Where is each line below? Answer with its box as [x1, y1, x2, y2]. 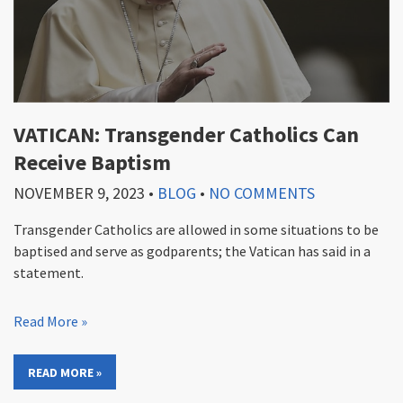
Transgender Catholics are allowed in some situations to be [13, 219, 379, 238]
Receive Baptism [13, 148, 171, 176]
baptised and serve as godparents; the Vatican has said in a [13, 241, 371, 260]
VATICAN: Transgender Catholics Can [13, 120, 359, 148]
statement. [13, 263, 84, 282]
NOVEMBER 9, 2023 [13, 182, 145, 203]
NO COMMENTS [209, 182, 315, 203]
